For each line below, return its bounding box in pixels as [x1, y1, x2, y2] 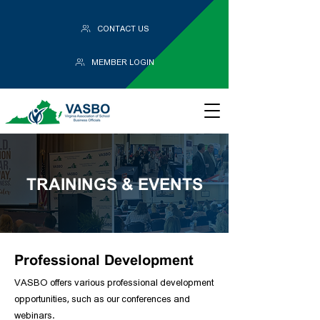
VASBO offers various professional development [14, 278, 214, 287]
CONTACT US [96, 24, 149, 33]
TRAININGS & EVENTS [26, 172, 203, 194]
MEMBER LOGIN [91, 58, 154, 66]
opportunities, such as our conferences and [14, 294, 190, 304]
